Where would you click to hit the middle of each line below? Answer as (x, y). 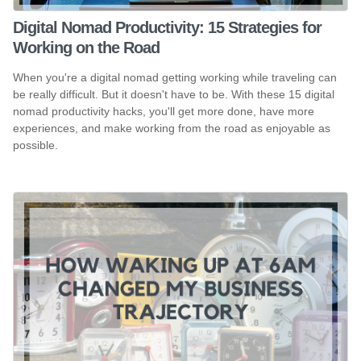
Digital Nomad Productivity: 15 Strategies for (167, 27)
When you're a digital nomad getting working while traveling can (175, 78)
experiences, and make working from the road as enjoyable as (172, 129)
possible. (35, 145)
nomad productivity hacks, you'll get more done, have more (164, 112)
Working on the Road (86, 47)
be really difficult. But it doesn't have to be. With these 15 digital (174, 95)
